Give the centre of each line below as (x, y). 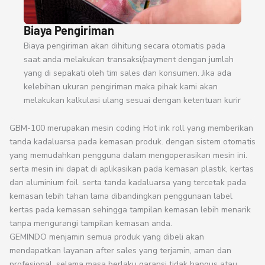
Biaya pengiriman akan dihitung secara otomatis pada (125, 46)
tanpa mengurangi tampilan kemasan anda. (91, 224)
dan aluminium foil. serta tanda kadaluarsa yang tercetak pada (128, 183)
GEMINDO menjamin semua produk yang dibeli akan (107, 237)
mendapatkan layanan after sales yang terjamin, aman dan (120, 251)
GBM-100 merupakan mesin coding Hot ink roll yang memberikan (131, 128)
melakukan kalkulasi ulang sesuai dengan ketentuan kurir (132, 101)
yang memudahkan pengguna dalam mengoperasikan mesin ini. (128, 156)
